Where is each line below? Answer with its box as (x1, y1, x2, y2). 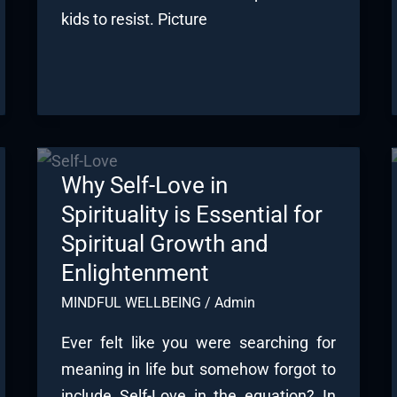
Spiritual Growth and (60, 230, 269, 257)
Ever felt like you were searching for (60, 333, 336, 353)
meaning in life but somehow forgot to (60, 360, 336, 379)
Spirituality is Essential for (60, 200, 323, 228)
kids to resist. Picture (60, 9, 207, 28)
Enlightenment (60, 259, 209, 286)
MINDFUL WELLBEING (60, 293, 201, 311)
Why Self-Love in (60, 171, 228, 198)
